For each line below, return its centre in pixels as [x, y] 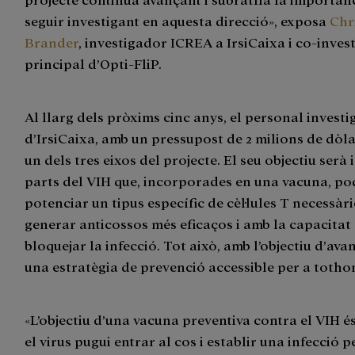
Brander [52, 42]
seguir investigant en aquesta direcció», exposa [177, 21]
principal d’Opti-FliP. [94, 63]
